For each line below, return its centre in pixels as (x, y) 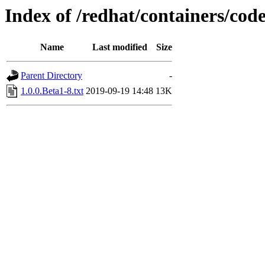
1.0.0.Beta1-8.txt (52, 91)
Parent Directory (51, 76)
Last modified (119, 47)
